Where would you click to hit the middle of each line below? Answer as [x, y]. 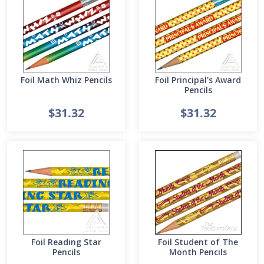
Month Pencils [198, 252]
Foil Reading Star [66, 242]
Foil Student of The [198, 242]
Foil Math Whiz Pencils [66, 80]
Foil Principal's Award [198, 80]
